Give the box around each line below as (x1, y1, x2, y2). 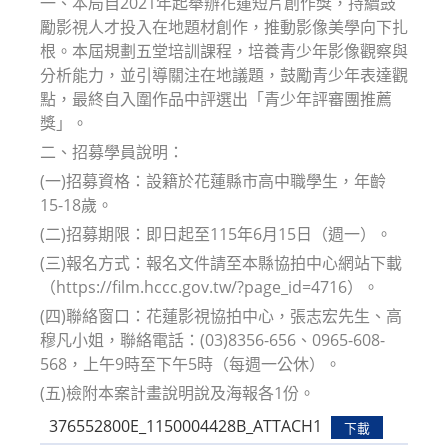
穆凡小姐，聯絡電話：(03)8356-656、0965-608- (40, 328, 385, 351)
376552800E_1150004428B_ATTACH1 (48, 415, 322, 438)
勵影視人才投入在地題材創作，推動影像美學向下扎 (40, 15, 408, 38)
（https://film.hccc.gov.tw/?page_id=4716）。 (40, 275, 379, 298)
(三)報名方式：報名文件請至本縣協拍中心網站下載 (40, 251, 402, 274)
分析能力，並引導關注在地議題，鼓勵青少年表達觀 (40, 63, 408, 86)
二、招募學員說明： (40, 140, 184, 163)
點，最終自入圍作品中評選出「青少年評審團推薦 (40, 87, 392, 110)
